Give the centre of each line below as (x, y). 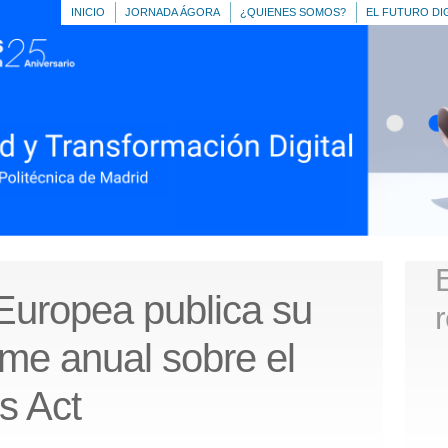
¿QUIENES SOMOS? (293, 12)
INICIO (88, 12)
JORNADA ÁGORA (172, 12)
